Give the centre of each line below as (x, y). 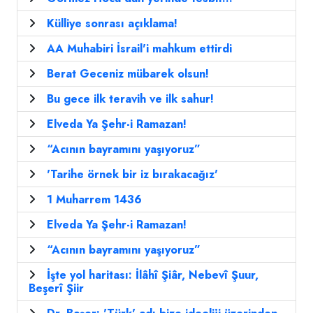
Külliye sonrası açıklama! (112, 24)
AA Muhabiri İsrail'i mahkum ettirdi (139, 49)
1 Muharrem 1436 (94, 200)
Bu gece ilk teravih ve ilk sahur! (130, 99)
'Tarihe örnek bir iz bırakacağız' (132, 175)
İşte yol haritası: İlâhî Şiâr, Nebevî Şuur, (153, 275)
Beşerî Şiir (56, 289)
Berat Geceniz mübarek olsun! (128, 74)
